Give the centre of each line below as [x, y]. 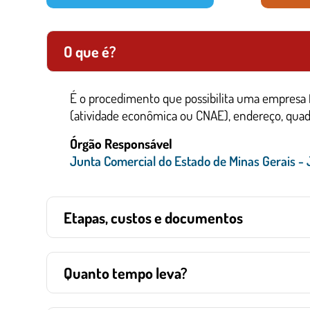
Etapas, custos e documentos [153, 217]
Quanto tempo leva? [126, 273]
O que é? [90, 51]
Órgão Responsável [121, 144]
